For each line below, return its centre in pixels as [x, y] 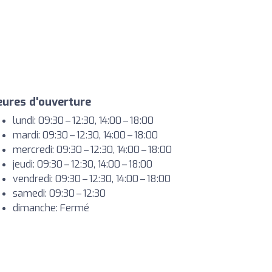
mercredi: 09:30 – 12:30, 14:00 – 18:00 [92, 150]
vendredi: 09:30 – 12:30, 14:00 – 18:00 [92, 179]
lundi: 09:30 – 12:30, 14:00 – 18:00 [83, 121]
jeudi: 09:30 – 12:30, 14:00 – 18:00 [83, 165]
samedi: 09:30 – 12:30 [59, 194]
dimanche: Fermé [51, 208]
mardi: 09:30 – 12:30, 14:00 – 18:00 [85, 135]
